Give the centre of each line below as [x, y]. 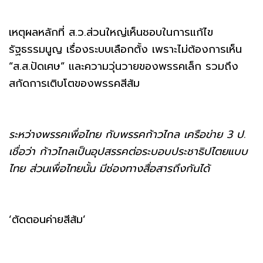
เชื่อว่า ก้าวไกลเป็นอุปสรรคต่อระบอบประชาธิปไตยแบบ [128, 151]
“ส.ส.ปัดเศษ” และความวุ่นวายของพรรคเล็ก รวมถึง [124, 66]
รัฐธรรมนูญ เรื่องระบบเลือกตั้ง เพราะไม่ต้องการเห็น [125, 49]
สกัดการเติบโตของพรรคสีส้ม [74, 83]
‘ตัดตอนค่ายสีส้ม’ [47, 219]
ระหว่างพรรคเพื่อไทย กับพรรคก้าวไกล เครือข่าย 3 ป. [127, 134]
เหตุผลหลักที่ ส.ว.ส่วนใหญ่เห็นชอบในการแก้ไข [111, 32]
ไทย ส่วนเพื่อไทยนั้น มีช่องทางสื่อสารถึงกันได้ [109, 168]
